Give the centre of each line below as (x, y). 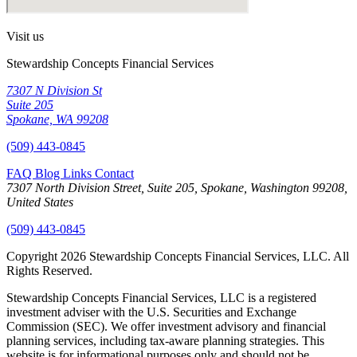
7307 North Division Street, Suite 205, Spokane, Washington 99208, (177, 188)
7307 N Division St (54, 91)
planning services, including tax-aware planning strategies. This (165, 341)
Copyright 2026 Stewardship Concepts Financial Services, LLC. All (178, 257)
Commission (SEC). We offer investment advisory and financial (166, 327)
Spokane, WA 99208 (57, 120)
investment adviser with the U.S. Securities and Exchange (151, 312)
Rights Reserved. (49, 271)
